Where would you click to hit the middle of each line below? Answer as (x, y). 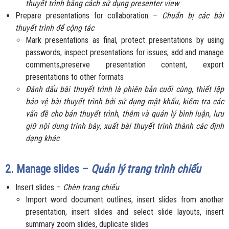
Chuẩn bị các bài (193, 16)
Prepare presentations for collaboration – (89, 16)
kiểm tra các (203, 102)
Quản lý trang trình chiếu (146, 169)
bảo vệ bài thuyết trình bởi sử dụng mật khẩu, (103, 102)
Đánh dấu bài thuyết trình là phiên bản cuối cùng (109, 89)
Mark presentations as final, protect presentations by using (125, 40)
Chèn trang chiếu (91, 188)
